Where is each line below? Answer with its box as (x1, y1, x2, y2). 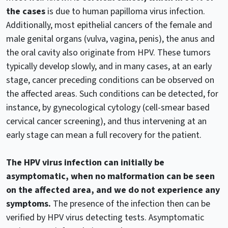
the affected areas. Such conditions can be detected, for (6, 87, 218, 100)
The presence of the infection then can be (51, 197, 210, 210)
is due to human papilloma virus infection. (45, 5, 205, 18)
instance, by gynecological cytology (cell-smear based (6, 101, 210, 114)
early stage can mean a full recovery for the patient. (6, 128, 202, 141)
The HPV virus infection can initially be (6, 156, 164, 169)
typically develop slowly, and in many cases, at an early (6, 60, 212, 73)
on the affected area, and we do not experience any (6, 183, 220, 196)
